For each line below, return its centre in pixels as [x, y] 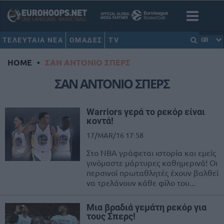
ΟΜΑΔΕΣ [86, 40]
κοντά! [100, 121]
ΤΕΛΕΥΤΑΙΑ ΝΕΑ [33, 40]
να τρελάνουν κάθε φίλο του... [141, 183]
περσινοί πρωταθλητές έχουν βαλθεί [152, 173]
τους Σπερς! [111, 216]
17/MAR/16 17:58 [115, 135]
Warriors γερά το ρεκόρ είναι [146, 112]
